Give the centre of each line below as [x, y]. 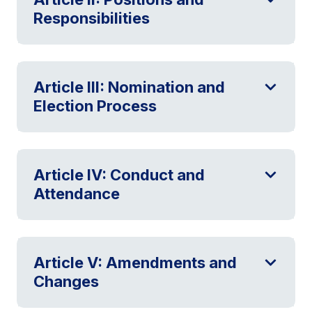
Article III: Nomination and [129, 87]
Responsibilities [92, 18]
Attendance [77, 193]
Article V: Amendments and [135, 262]
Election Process [95, 106]
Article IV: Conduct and [119, 174]
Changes [66, 281]
